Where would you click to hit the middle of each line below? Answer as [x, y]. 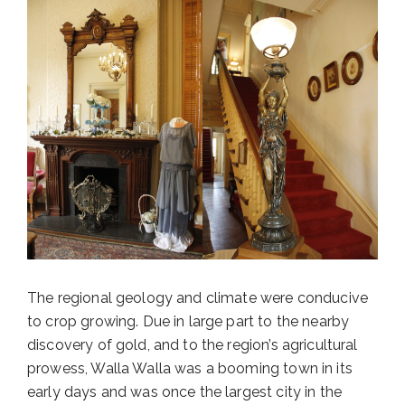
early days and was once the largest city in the [185, 392]
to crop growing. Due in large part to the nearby [188, 322]
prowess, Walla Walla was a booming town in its [190, 369]
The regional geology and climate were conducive [198, 298]
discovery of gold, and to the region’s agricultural [193, 345]
